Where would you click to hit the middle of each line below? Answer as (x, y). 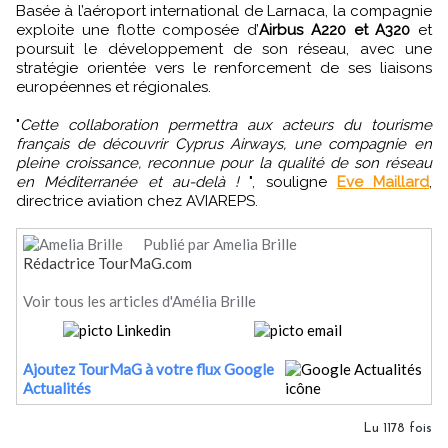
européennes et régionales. (113, 87)
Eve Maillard (382, 182)
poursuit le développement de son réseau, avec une (224, 49)
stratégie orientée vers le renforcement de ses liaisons (224, 68)
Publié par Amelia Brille (225, 244)
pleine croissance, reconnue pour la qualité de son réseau (224, 163)
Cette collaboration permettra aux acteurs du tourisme (226, 125)
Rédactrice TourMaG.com (107, 263)
